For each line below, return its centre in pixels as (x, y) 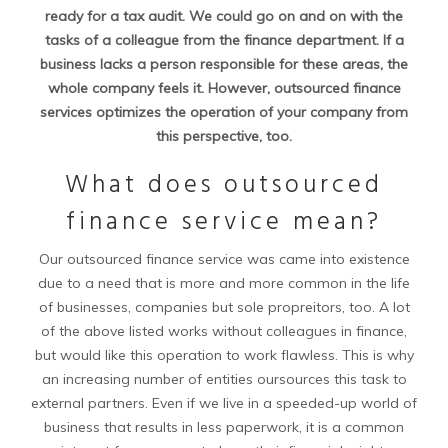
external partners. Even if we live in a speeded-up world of (224, 403)
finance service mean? (224, 223)
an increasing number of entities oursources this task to (224, 379)
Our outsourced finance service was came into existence (224, 259)
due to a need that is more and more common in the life (224, 283)
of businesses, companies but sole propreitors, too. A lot (224, 307)
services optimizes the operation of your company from (224, 112)
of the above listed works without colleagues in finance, (224, 331)
